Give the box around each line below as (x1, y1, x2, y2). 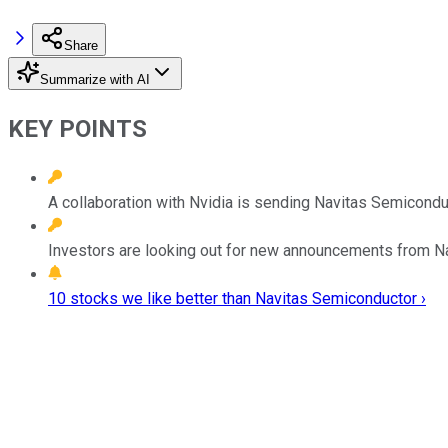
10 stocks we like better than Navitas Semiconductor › (48, 288, 426, 308)
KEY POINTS (8, 114, 147, 143)
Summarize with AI (40, 71, 150, 87)
